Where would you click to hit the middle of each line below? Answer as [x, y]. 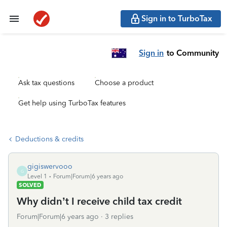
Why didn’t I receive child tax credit [99, 201]
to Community [193, 53]
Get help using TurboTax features [72, 103]
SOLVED [30, 185]
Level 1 [37, 176]
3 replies [119, 217]
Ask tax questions [46, 83]
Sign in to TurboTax [177, 18]
